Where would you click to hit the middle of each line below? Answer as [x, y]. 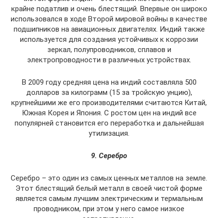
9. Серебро [109, 156]
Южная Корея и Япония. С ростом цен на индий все [109, 113]
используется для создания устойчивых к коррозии [109, 39]
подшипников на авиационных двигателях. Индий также [109, 29]
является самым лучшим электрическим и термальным [109, 199]
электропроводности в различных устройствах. [109, 60]
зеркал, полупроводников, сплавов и [109, 50]
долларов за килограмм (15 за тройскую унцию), [109, 92]
